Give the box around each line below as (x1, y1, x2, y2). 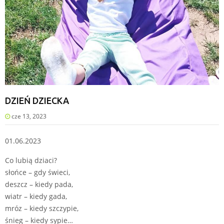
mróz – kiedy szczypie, (5, 203, 78, 213)
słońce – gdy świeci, (5, 167, 70, 177)
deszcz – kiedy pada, (5, 179, 73, 189)
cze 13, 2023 (10, 111, 46, 120)
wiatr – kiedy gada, (5, 191, 67, 201)
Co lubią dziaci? (5, 155, 57, 165)
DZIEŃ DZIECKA (5, 95, 69, 105)
